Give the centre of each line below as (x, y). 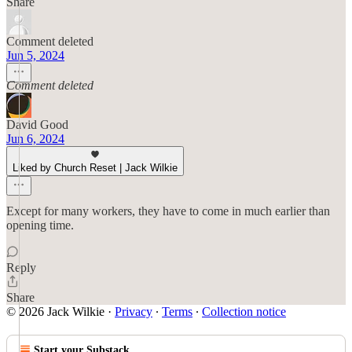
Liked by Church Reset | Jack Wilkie (95, 168)
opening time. (40, 225)
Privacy (134, 312)
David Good (37, 125)
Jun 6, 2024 (35, 139)
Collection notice (244, 312)
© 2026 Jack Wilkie (55, 312)
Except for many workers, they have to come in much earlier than (168, 211)
